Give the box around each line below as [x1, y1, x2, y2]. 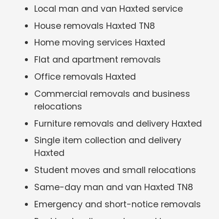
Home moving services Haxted [34, 37, 166, 49]
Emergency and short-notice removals [34, 198, 201, 210]
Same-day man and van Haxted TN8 [34, 181, 194, 193]
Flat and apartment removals [34, 54, 161, 66]
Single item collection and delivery [34, 134, 182, 147]
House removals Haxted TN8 [34, 20, 155, 32]
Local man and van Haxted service [34, 2, 183, 15]
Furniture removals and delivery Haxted [34, 117, 202, 130]
